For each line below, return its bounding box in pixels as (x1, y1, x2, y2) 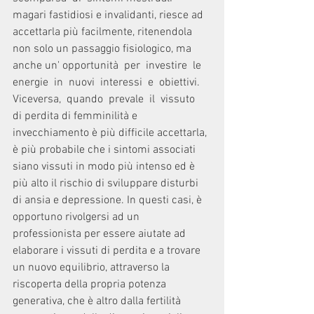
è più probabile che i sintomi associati (13, 143, 198, 157)
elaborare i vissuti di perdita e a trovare (13, 244, 203, 258)
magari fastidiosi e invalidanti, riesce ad (13, 8, 206, 22)
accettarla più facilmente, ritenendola (13, 25, 195, 39)
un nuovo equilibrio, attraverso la (13, 261, 172, 275)
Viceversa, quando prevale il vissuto (13, 93, 200, 107)
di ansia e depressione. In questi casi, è (13, 193, 205, 207)
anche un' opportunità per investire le (13, 59, 207, 73)
